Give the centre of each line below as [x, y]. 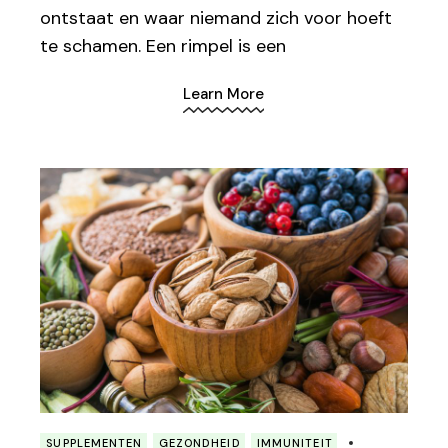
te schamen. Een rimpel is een [163, 46]
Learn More [224, 93]
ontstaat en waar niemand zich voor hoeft [216, 18]
